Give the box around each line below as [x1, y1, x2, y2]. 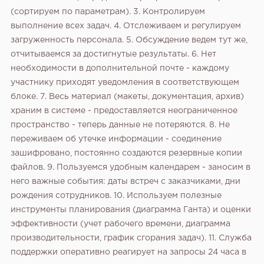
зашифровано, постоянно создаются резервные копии [11, 150, 242, 157]
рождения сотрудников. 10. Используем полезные [11, 192, 222, 200]
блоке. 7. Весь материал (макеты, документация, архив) [11, 93, 244, 101]
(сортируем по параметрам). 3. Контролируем [11, 8, 205, 16]
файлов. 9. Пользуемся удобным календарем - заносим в [11, 164, 250, 171]
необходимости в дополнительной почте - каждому [11, 65, 229, 72]
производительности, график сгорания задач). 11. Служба [11, 235, 252, 242]
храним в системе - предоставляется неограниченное [11, 107, 237, 115]
